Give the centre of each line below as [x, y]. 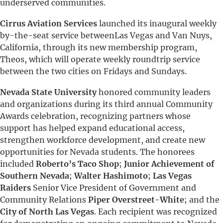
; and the [202, 200]
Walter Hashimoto [111, 176]
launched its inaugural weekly [157, 23]
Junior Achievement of [169, 164]
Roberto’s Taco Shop [77, 164]
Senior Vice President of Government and [113, 188]
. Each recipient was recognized [156, 212]
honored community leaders [154, 92]
